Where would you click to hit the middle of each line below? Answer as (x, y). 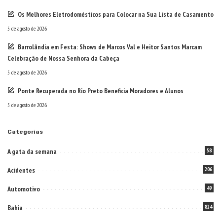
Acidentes (21, 170)
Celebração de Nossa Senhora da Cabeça (63, 58)
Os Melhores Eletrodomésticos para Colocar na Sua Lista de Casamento (116, 15)
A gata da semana (32, 152)
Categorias (25, 132)
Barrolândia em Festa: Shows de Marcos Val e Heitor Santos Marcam (110, 47)
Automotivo (24, 189)
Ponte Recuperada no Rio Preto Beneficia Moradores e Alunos (101, 91)
